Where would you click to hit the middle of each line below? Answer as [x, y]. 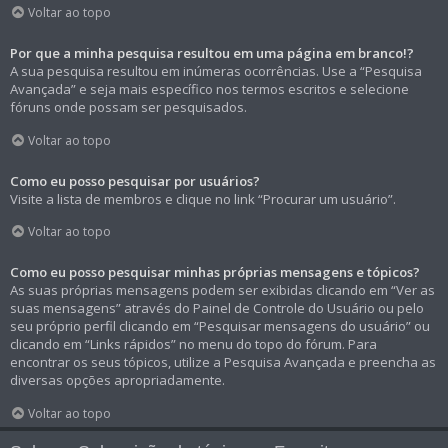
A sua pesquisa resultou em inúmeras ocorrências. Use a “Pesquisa [216, 70]
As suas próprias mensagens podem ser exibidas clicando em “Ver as [222, 290]
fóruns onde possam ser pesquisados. [128, 106]
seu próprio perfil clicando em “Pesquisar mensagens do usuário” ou [220, 326]
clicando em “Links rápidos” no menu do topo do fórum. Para [193, 344]
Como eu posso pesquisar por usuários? [135, 180]
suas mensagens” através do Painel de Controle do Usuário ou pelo [217, 308]
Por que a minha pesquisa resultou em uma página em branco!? [212, 52]
